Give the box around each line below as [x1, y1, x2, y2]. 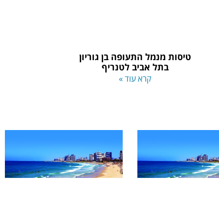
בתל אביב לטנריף [102, 61, 169, 73]
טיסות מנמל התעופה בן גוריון [79, 51, 192, 63]
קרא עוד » [119, 73, 152, 85]
